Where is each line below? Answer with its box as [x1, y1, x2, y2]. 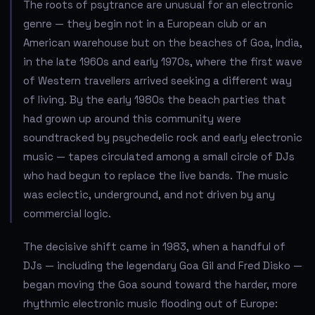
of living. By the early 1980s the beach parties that [23, 92, 286, 106]
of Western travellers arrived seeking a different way [23, 73, 292, 87]
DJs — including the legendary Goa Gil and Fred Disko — [23, 258, 302, 272]
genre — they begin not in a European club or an [23, 16, 266, 30]
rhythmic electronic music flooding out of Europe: [23, 296, 278, 310]
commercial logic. [23, 206, 111, 220]
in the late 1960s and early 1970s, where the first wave [23, 54, 302, 68]
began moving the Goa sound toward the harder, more [23, 277, 297, 291]
